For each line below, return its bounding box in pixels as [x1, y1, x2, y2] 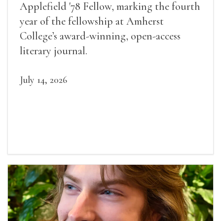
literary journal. [20, 44, 87, 58]
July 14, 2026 [20, 74, 67, 86]
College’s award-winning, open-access [20, 30, 181, 43]
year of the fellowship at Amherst [20, 15, 164, 28]
